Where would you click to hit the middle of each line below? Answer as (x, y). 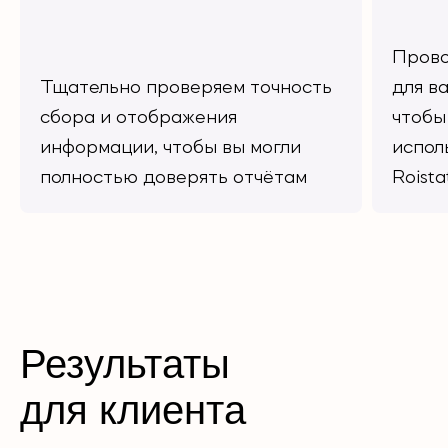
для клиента (133, 410)
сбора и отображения (138, 118)
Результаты (125, 364)
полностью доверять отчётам (173, 178)
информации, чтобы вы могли (170, 148)
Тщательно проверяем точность (186, 88)
